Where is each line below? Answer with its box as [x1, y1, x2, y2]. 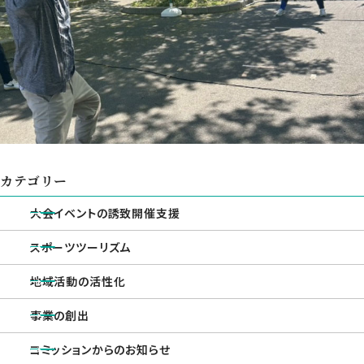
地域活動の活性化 [29, 273, 126, 290]
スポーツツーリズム [29, 239, 132, 256]
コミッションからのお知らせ [29, 341, 171, 358]
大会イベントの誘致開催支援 [29, 205, 180, 222]
